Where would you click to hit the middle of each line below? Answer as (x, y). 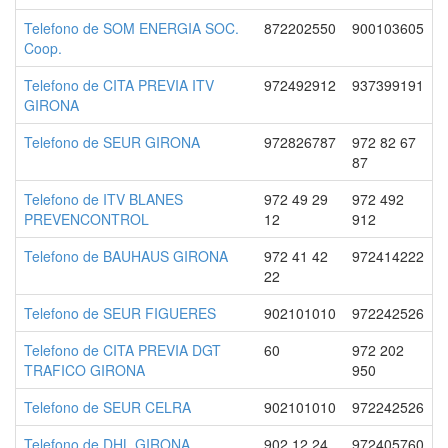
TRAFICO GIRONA (84, 370)
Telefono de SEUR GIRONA (112, 142)
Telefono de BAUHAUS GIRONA (126, 256)
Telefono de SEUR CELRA (107, 407)
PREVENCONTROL (86, 219)
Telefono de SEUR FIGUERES (120, 313)
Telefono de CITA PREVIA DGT (122, 350)
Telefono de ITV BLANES (103, 199)
